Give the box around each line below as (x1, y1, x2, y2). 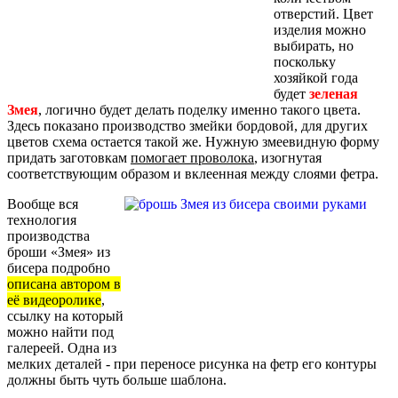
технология (7, 212, 76, 228)
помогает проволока (131, 150, 254, 166)
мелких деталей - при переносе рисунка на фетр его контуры (7, 356, 377, 372)
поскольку (274, 54, 336, 70)
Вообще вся (7, 196, 78, 212)
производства (7, 228, 90, 244)
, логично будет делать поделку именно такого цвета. (38, 102, 361, 118)
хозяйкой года (274, 70, 358, 86)
